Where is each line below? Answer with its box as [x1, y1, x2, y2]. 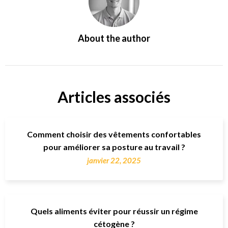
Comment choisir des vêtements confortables [27, 129, 201, 139]
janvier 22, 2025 [87, 156, 141, 165]
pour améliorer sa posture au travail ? [43, 142, 185, 152]
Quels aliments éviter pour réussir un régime [30, 206, 198, 216]
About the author [78, 33, 150, 44]
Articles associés [58, 88, 170, 106]
